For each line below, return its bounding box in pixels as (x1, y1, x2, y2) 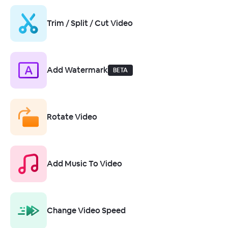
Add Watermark (47, 65, 108, 75)
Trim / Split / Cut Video (47, 18, 133, 28)
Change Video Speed (47, 205, 126, 216)
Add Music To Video (47, 158, 122, 169)
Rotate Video (47, 111, 97, 122)
